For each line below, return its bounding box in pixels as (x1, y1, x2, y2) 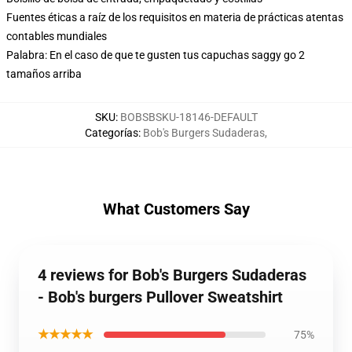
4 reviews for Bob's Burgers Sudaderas (38, 266, 306, 284)
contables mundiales (6, 30, 107, 42)
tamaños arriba (6, 68, 82, 80)
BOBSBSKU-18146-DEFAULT (119, 111, 258, 123)
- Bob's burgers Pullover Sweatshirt (38, 288, 283, 306)
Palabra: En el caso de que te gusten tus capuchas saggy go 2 (6, 49, 305, 61)
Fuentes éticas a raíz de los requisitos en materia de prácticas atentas (6, 11, 343, 24)
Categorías (85, 126, 138, 139)
